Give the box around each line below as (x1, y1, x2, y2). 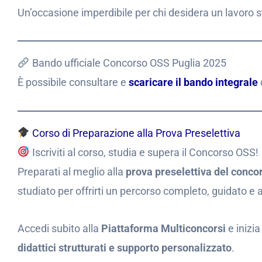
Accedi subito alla (18, 222, 101, 235)
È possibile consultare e (18, 76, 129, 88)
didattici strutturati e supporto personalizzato (18, 242, 232, 254)
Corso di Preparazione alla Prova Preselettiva (29, 126, 240, 139)
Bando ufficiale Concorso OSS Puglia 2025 (29, 57, 226, 69)
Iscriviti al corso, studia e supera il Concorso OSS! (29, 146, 258, 158)
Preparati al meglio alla (18, 165, 126, 178)
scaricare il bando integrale (129, 76, 258, 88)
